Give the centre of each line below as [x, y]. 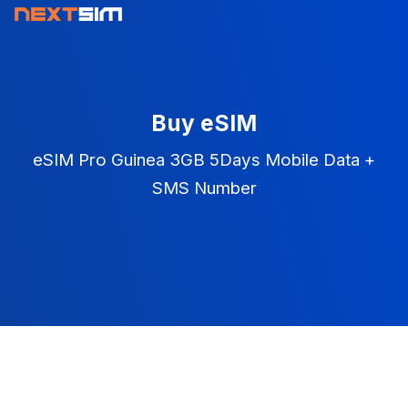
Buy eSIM [204, 123]
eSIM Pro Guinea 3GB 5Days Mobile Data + [204, 160]
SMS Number [204, 188]
